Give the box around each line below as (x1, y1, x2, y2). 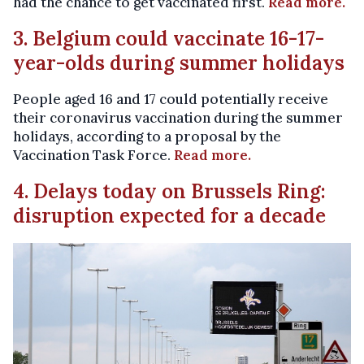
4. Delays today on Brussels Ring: (13, 178, 326, 204)
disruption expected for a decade (13, 202, 326, 228)
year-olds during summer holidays (13, 50, 344, 76)
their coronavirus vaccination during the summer (13, 108, 343, 127)
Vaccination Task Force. (13, 145, 174, 164)
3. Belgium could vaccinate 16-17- (13, 25, 324, 51)
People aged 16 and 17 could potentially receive (13, 89, 328, 108)
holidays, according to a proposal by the (13, 127, 281, 145)
